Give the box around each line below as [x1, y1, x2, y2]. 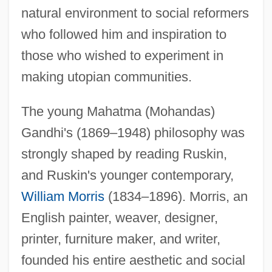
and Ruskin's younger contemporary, [21, 167, 234, 183]
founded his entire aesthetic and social [21, 252, 245, 268]
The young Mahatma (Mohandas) [21, 103, 215, 119]
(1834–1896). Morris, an [104, 188, 248, 204]
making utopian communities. [21, 69, 192, 84]
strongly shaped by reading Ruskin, [21, 146, 227, 161]
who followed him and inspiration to [21, 26, 226, 42]
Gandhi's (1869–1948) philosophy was [21, 124, 245, 140]
